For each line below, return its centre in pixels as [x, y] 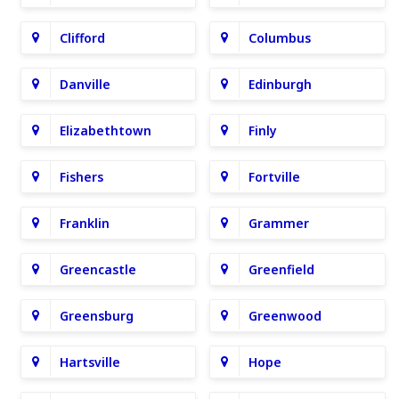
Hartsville [90, 362]
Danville [85, 84]
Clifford [82, 38]
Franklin [84, 223]
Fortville [275, 177]
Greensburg [96, 316]
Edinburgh [281, 84]
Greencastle [98, 269]
